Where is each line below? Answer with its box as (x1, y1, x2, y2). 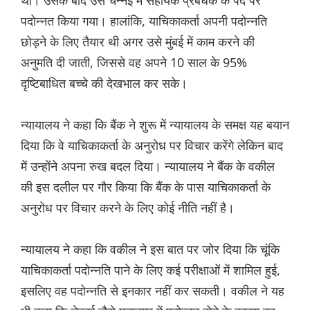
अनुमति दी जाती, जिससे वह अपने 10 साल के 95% (21, 54, 247, 71)
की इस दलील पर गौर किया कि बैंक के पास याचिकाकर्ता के (21, 179, 271, 196)
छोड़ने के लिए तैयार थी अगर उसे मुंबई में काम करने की (21, 33, 255, 51)
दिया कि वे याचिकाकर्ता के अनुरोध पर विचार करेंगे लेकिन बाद (21, 137, 283, 154)
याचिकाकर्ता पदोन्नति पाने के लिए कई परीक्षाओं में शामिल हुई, (21, 262, 280, 279)
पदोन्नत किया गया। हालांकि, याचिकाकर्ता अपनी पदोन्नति (21, 12, 267, 30)
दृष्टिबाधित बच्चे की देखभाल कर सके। (21, 75, 188, 92)
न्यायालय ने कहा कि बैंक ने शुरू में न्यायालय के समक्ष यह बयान (21, 116, 289, 134)
